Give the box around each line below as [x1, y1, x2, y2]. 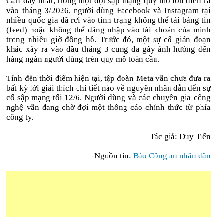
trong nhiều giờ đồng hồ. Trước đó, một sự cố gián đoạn [6, 35, 211, 44]
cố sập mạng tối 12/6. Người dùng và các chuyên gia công [6, 93, 211, 102]
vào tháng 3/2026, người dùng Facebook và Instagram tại [6, 6, 211, 15]
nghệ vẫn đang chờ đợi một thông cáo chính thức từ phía [6, 103, 211, 112]
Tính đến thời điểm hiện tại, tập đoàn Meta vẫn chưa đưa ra [6, 74, 211, 83]
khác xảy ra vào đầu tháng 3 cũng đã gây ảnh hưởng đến [6, 45, 211, 54]
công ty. [6, 112, 34, 122]
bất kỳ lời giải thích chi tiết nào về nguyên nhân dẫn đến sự [6, 83, 211, 93]
